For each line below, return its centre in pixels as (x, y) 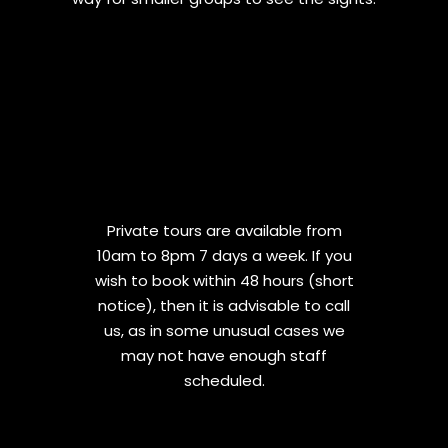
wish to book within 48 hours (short (224, 280)
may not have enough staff (224, 355)
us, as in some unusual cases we (224, 330)
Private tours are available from (224, 230)
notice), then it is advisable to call (224, 305)
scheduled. (224, 380)
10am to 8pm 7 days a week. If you (224, 255)
